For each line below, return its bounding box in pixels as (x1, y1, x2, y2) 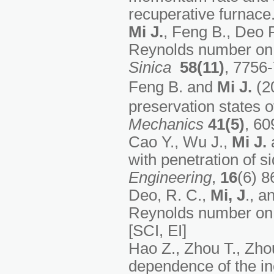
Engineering (128, 169, 212, 187)
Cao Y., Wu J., (128, 133, 232, 151)
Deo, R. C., (128, 187, 210, 204)
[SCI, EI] (128, 222, 187, 240)
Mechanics (128, 116, 204, 133)
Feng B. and (128, 78, 217, 96)
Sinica (128, 59, 171, 76)
